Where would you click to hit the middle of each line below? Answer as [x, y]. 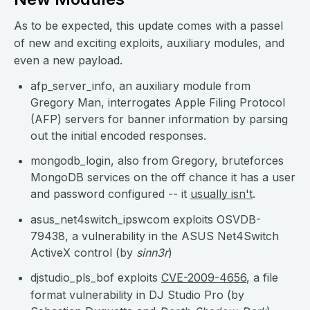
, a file [262, 277]
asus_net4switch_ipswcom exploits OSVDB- [146, 219]
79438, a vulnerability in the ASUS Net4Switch [155, 236]
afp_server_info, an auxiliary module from [140, 86]
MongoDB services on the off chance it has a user [163, 177]
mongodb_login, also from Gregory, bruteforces [157, 161]
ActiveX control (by [83, 253]
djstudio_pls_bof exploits [96, 277]
